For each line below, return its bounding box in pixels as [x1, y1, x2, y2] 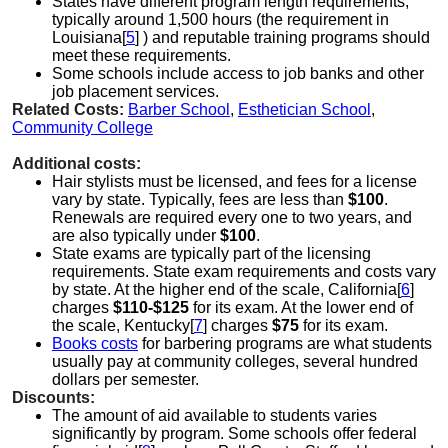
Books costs [52, 334, 138, 352]
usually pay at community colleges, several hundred [52, 352, 418, 370]
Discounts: [12, 388, 95, 406]
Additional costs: [12, 154, 141, 172]
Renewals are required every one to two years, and [52, 208, 412, 226]
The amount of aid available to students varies [52, 406, 377, 424]
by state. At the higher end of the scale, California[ [52, 280, 401, 298]
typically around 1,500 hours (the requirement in [52, 10, 389, 28]
